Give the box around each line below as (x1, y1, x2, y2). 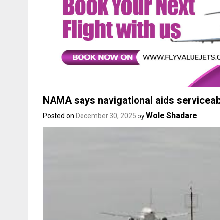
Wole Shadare (146, 110, 197, 120)
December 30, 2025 (76, 111, 136, 120)
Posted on (43, 111, 76, 120)
